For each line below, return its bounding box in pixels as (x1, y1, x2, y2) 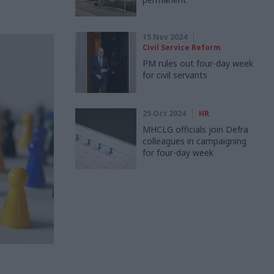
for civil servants (143, 69, 207, 81)
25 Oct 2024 (143, 108, 186, 119)
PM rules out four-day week (143, 57, 253, 69)
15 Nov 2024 (143, 32, 187, 42)
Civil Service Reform (143, 42, 221, 53)
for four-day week (143, 147, 213, 158)
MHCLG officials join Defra (143, 124, 248, 135)
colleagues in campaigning (143, 135, 246, 147)
